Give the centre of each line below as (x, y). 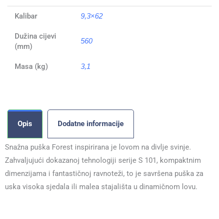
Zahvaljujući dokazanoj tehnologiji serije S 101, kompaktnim (103, 161)
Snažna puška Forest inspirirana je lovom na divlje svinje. (98, 147)
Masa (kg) (31, 66)
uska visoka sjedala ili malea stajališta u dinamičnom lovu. (101, 187)
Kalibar (26, 16)
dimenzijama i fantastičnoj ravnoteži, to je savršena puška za (104, 174)
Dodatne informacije (91, 124)
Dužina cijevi (35, 36)
